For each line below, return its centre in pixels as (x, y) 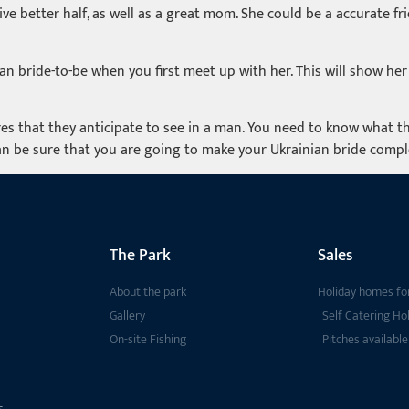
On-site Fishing (148, 340)
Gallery (127, 316)
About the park (148, 292)
